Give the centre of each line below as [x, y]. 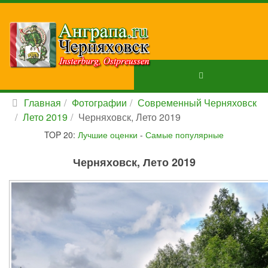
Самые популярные [185, 135]
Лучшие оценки [108, 135]
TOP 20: [61, 135]
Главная [42, 103]
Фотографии [99, 103]
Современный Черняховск [197, 103]
